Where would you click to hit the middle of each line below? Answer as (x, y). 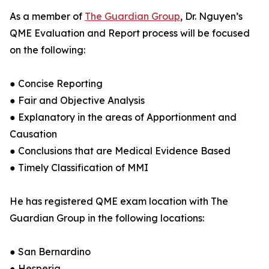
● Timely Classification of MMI (79, 168)
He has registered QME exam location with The (119, 201)
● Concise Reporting (56, 84)
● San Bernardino (50, 252)
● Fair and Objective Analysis (77, 101)
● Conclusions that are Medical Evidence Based (120, 151)
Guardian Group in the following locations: (107, 218)
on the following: (47, 50)
